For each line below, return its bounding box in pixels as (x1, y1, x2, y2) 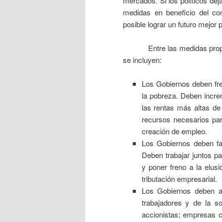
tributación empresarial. (141, 173, 217, 184)
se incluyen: (123, 54, 162, 65)
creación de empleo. (141, 126, 207, 137)
